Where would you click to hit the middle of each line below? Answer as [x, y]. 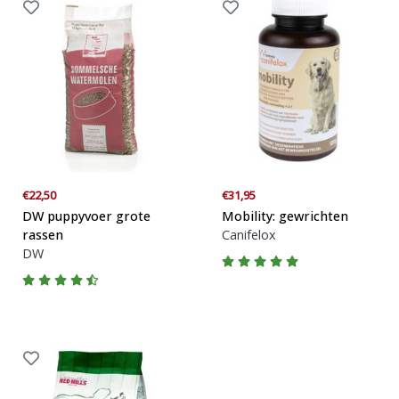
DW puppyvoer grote [87, 216]
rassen [43, 235]
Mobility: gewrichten [285, 216]
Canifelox [249, 235]
